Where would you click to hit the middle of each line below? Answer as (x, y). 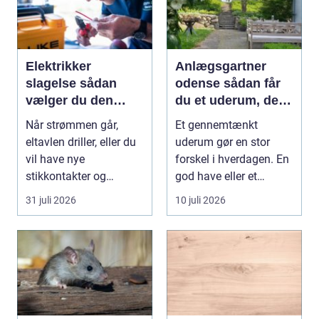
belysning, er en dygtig (82, 193)
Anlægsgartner (221, 66)
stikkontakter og (66, 176)
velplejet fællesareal (225, 193)
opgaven (52, 135)
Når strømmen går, (72, 125)
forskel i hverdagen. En (232, 159)
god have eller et (216, 176)
